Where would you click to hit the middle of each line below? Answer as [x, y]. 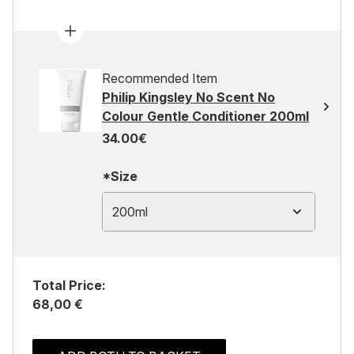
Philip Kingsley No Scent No [188, 97]
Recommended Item [160, 78]
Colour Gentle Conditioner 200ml [205, 116]
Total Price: [69, 285]
